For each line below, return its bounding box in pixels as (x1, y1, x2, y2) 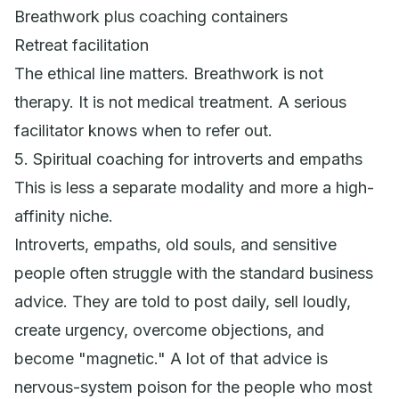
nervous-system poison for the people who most (14, 377, 372, 396)
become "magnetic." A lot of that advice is (14, 348, 328, 368)
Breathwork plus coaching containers (14, 6, 288, 26)
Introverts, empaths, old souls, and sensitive (14, 234, 337, 254)
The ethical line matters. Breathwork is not (14, 63, 323, 83)
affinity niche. (14, 206, 113, 225)
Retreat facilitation (14, 35, 149, 54)
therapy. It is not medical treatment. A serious (14, 92, 346, 111)
